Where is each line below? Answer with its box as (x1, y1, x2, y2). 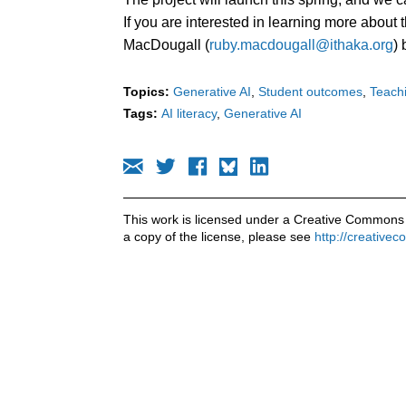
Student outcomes (258, 83, 362, 99)
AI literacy (161, 105, 217, 121)
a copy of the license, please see (123, 228, 314, 244)
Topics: (123, 83, 169, 99)
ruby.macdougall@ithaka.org (209, 36, 393, 53)
